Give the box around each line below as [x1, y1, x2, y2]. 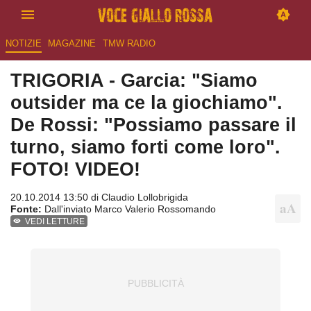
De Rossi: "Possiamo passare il [10, 114, 296, 136]
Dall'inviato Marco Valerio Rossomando [42, 203, 216, 215]
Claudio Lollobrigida [101, 192, 188, 203]
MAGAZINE [48, 38, 96, 49]
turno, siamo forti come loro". [10, 136, 280, 158]
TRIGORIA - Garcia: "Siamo [10, 69, 258, 92]
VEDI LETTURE [25, 217, 85, 227]
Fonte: [10, 203, 42, 215]
